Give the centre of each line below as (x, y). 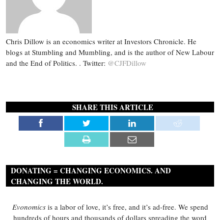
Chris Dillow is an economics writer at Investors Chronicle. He (101, 41)
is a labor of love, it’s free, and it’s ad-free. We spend (127, 207)
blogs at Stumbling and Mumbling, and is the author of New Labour (110, 52)
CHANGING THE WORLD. (57, 181)
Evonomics (29, 207)
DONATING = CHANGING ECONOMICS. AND (91, 171)
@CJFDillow (127, 63)
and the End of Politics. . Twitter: (57, 63)
